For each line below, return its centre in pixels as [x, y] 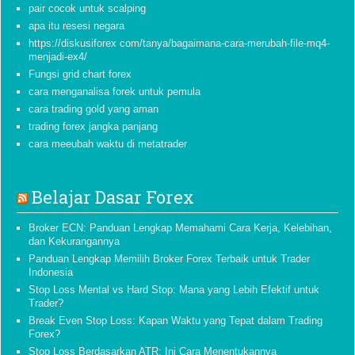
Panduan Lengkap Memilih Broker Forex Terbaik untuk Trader [169, 259]
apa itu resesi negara [76, 26]
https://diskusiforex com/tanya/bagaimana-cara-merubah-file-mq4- [179, 43]
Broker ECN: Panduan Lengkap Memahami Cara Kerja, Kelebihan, [180, 228]
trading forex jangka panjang [93, 126]
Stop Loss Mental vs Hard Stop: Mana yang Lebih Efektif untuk [174, 290]
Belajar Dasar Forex [113, 197]
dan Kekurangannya [74, 241]
